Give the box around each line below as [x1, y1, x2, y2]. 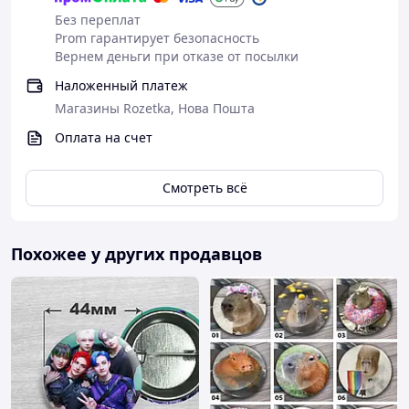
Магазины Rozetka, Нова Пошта [55, 100, 255, 117]
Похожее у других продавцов [11, 243, 262, 265]
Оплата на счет [55, 129, 152, 146]
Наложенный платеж [55, 77, 188, 94]
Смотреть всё [162, 179, 247, 196]
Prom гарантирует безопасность [55, 29, 259, 47]
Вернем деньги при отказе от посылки [55, 47, 299, 65]
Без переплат [55, 11, 141, 28]
